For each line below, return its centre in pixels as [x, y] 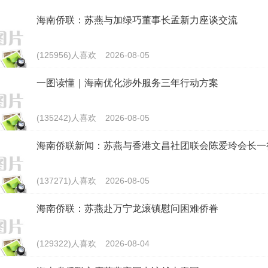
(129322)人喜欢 [66, 243]
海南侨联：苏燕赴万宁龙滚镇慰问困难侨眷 [127, 208]
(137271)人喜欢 [66, 180]
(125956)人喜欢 [66, 55]
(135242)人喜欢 [66, 118]
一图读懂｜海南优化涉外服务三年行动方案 [127, 83]
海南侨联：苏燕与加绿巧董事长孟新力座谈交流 [137, 20]
